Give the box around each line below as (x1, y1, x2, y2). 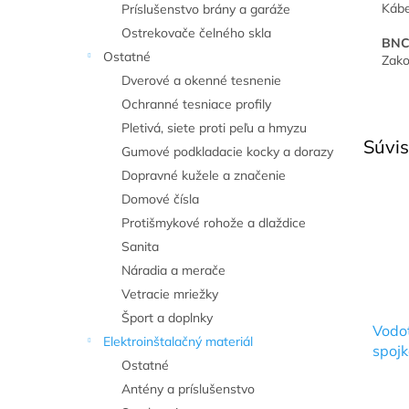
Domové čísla (121, 191, 199, 207)
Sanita (121, 238, 159, 255)
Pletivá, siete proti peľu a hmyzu (121, 120, 307, 136)
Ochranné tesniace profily (121, 96, 271, 112)
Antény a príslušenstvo (121, 381, 255, 397)
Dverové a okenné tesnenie (121, 72, 281, 89)
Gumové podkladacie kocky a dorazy (121, 143, 333, 160)
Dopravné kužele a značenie (121, 167, 286, 184)
